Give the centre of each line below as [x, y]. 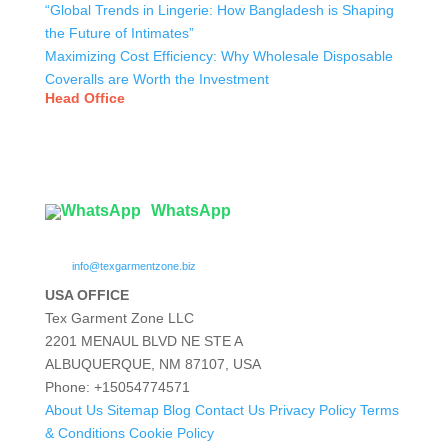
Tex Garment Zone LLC [119, 318]
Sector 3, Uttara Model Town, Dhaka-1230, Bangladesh [219, 172]
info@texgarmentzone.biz [133, 266]
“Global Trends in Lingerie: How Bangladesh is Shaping [219, 10]
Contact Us [229, 410]
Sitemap [132, 410]
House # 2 [73, 149]
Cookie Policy [171, 433]
